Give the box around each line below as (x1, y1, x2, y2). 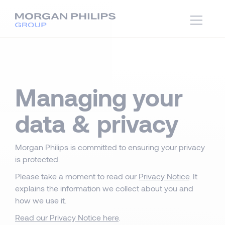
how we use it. (15, 195, 66, 205)
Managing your (15, 82, 183, 111)
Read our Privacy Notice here (15, 212, 119, 222)
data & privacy (15, 108, 178, 138)
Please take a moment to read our (15, 171, 139, 181)
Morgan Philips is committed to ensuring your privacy (15, 142, 205, 152)
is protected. (15, 154, 60, 164)
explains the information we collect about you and (15, 183, 193, 193)
